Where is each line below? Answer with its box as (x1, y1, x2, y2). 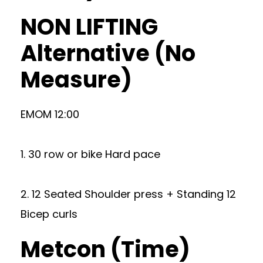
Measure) (21, 64, 132, 95)
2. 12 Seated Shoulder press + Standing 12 (21, 187, 236, 201)
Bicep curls (21, 207, 77, 221)
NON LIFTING (21, 11, 158, 42)
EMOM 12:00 (21, 107, 79, 122)
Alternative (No (21, 38, 195, 69)
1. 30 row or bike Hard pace (21, 147, 160, 161)
